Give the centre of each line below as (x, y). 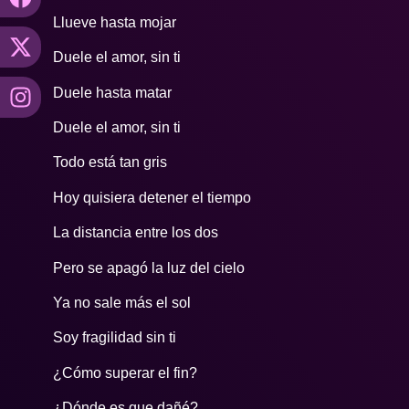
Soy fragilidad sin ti (115, 338)
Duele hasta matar (113, 92)
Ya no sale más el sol (122, 303)
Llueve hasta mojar (115, 22)
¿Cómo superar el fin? (126, 372)
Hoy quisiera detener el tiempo (152, 197)
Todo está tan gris (110, 163)
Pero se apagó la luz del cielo (149, 267)
